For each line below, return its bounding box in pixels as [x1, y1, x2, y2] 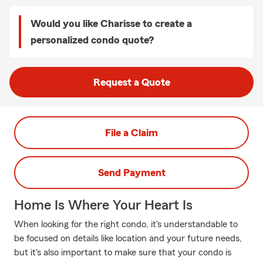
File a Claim [105, 127, 158, 138]
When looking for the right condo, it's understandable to [14, 220, 238, 229]
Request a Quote [93, 77, 170, 87]
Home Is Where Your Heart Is [14, 198, 193, 213]
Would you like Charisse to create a [31, 18, 192, 29]
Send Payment [97, 167, 166, 178]
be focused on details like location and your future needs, [14, 234, 242, 243]
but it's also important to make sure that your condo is [14, 248, 231, 257]
